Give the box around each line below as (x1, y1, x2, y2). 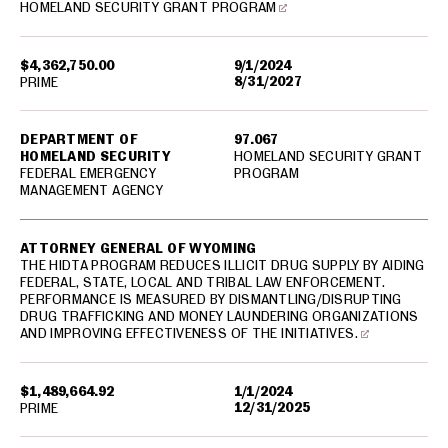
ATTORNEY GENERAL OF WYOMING (20, 240, 257, 256)
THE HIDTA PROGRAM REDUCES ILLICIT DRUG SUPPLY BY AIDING (20, 257, 425, 273)
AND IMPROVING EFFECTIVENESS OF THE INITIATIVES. (20, 325, 359, 341)
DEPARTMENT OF (20, 131, 138, 147)
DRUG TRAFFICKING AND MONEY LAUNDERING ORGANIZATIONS (20, 308, 419, 324)
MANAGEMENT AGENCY (20, 182, 163, 198)
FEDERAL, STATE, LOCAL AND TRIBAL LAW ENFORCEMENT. (20, 274, 386, 290)
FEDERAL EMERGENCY (20, 165, 156, 181)
